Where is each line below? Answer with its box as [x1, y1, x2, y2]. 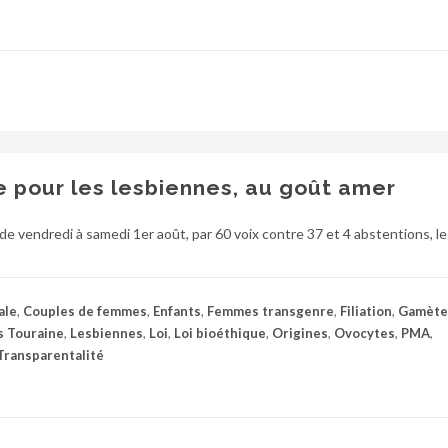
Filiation [340, 303, 392, 320]
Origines [272, 325, 328, 342]
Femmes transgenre [207, 303, 334, 320]
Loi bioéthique [174, 325, 266, 342]
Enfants [153, 303, 201, 320]
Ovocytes [334, 325, 395, 342]
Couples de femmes [23, 303, 147, 320]
